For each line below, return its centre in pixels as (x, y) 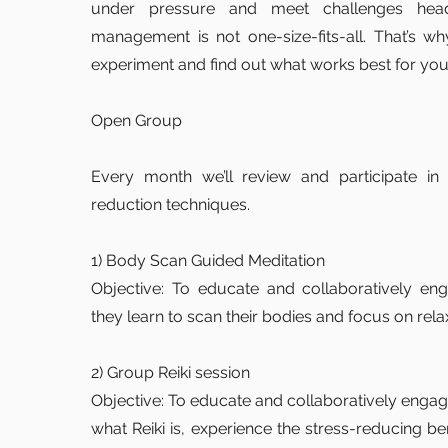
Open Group (136, 120)
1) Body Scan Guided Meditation (208, 260)
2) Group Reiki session (170, 372)
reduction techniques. (170, 204)
